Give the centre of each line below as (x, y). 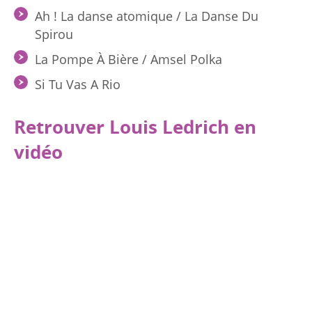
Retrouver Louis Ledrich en (135, 127)
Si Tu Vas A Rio (78, 84)
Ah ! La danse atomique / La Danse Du (147, 16)
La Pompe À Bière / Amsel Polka (128, 59)
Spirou (54, 34)
